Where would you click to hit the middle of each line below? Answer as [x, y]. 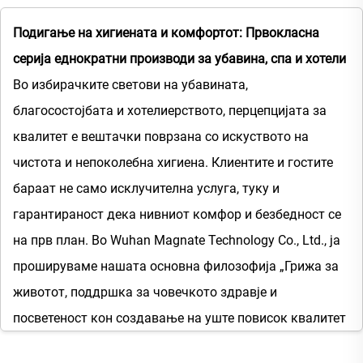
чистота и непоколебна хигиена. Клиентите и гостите [173, 162]
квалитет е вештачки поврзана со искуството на [161, 136]
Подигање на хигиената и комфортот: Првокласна [166, 32]
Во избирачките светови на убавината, [130, 84]
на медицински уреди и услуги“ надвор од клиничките [177, 344]
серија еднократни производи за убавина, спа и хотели [179, 58]
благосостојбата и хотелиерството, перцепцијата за [170, 110]
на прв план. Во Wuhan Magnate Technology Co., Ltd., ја [177, 240]
